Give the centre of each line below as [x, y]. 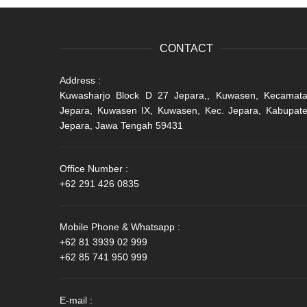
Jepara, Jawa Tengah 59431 [121, 125]
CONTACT [186, 48]
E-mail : [76, 300]
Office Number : [94, 169]
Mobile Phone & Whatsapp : [120, 227]
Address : [80, 80]
